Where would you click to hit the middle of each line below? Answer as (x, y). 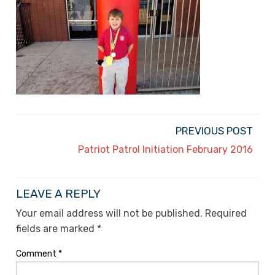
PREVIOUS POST (214, 130)
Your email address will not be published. (109, 213)
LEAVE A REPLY (58, 193)
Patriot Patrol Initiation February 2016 (165, 149)
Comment (37, 254)
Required (226, 213)
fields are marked (56, 228)
